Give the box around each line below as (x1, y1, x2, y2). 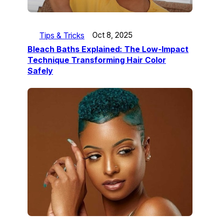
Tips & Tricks (39, 30, 84, 40)
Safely (27, 65, 53, 76)
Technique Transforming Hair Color (27, 55, 166, 65)
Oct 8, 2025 (92, 30, 133, 40)
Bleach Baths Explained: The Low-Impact (27, 44, 189, 54)
